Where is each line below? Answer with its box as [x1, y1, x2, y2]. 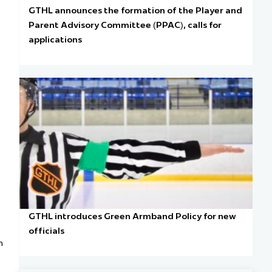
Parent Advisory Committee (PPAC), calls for [29, 19, 222, 30]
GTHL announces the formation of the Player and [29, 4, 243, 16]
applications [29, 33, 83, 45]
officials [29, 225, 65, 236]
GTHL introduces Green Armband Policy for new [29, 210, 237, 222]
